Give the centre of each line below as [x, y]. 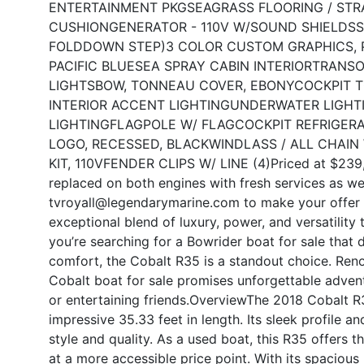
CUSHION [79, 26]
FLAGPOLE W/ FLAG [172, 124]
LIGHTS [72, 85]
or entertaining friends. [119, 299]
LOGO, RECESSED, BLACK [129, 143]
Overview [218, 299]
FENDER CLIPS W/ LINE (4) [187, 163]
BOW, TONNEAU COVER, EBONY [195, 85]
